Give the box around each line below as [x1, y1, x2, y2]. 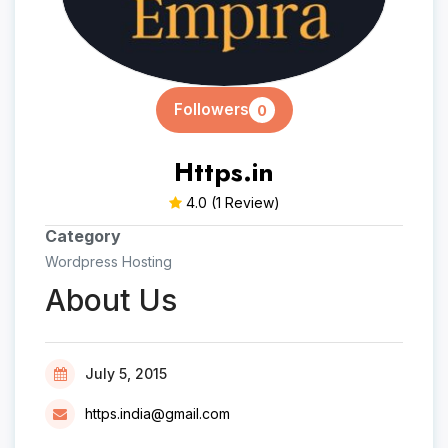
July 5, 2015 [85, 365, 167, 382]
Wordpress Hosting [45, 253, 172, 270]
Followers [173, 100, 249, 119]
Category [45, 226, 121, 246]
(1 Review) [210, 194, 280, 211]
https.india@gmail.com [85, 405, 230, 422]
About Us [45, 282, 177, 318]
